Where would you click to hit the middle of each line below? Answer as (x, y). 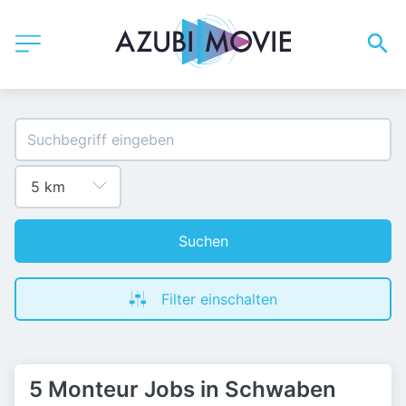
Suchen (203, 241)
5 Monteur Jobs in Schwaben (183, 389)
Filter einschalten (219, 299)
